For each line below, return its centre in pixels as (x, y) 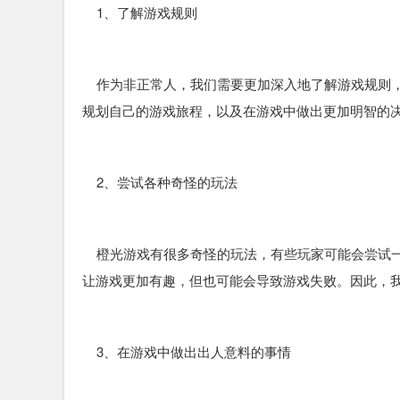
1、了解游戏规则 (140, 12)
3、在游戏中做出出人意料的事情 (187, 351)
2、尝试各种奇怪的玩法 (160, 182)
